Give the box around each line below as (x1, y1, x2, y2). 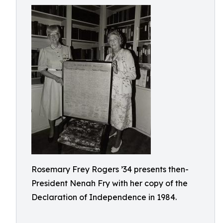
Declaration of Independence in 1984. (31, 192, 177, 202)
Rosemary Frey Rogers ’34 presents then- (31, 164, 189, 174)
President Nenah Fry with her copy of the (31, 178, 188, 188)
